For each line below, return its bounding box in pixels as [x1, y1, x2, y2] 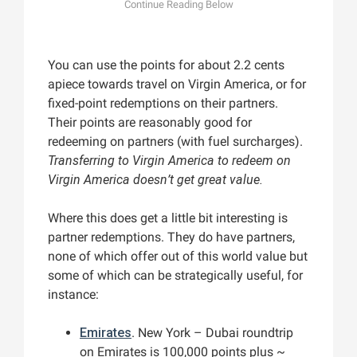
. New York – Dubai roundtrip [131, 325, 293, 341]
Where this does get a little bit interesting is [48, 210, 288, 226]
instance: [48, 287, 99, 303]
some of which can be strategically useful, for [48, 268, 303, 284]
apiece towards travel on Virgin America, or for [48, 76, 306, 92]
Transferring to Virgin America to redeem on [48, 153, 291, 169]
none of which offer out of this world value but [48, 249, 308, 265]
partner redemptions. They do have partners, [48, 229, 295, 245]
